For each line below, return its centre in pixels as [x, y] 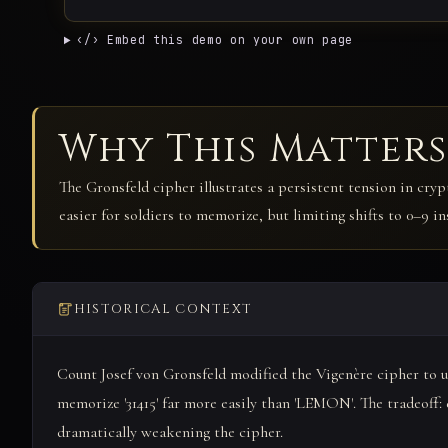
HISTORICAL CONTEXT [163, 308]
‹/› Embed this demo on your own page [215, 40]
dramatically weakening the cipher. [170, 431]
